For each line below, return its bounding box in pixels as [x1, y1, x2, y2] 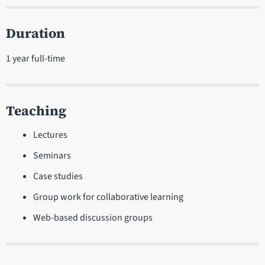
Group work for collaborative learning [33, 190, 183, 203]
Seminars [33, 148, 71, 162]
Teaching [6, 102, 66, 120]
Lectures [33, 128, 67, 141]
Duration [6, 24, 65, 43]
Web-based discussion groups [33, 211, 153, 224]
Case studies [33, 169, 83, 183]
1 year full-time [6, 51, 65, 65]
